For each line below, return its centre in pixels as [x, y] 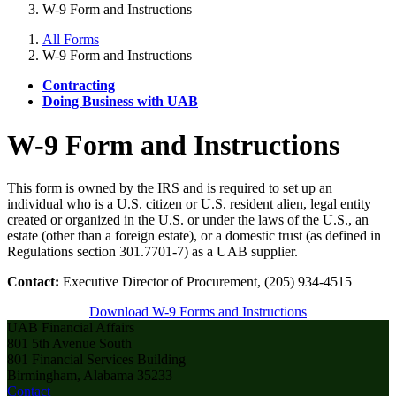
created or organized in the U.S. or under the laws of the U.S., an [188, 220]
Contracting [79, 86]
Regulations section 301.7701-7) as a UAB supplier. [152, 252]
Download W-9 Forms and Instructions [198, 312]
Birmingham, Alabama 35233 [90, 376]
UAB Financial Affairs [71, 328]
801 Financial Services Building [96, 360]
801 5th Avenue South [69, 344]
